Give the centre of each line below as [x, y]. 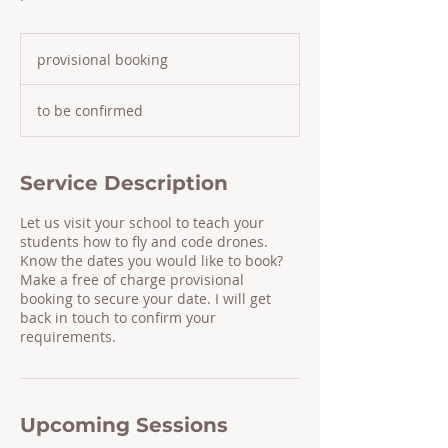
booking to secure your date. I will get [145, 298]
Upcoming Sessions [124, 425]
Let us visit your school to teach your [142, 222]
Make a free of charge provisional [132, 279]
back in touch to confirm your [118, 317]
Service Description [124, 183]
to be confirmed [90, 110]
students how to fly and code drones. [144, 241]
